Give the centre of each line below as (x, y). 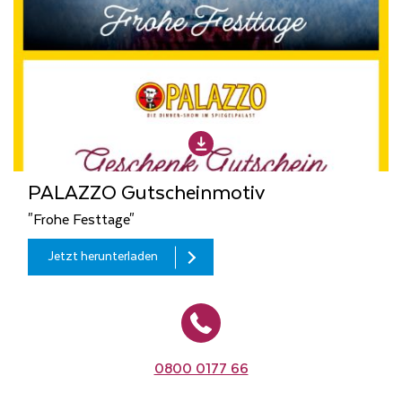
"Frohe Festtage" (81, 221)
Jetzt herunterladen (103, 257)
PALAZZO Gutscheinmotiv (146, 194)
